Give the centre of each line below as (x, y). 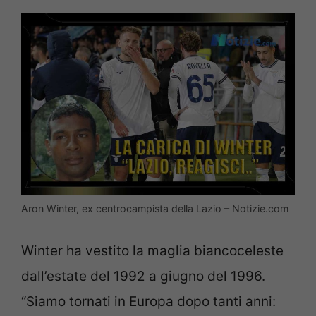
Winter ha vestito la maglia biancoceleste (152, 250)
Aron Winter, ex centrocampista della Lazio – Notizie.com (155, 209)
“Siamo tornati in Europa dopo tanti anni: (148, 301)
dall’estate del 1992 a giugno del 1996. (143, 276)
